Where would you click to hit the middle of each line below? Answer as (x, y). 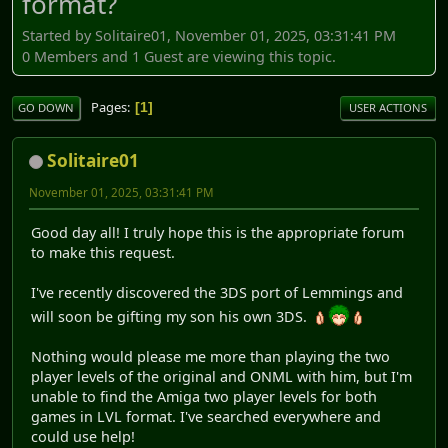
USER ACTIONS (388, 108)
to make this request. (103, 253)
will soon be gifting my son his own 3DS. (173, 317)
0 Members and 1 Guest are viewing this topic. (179, 56)
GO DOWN (46, 108)
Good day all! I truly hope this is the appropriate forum (217, 233)
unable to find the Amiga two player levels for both (204, 397)
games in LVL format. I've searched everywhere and (206, 417)
